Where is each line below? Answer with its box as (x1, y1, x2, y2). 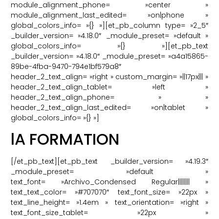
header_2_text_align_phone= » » (11, 92, 208, 102)
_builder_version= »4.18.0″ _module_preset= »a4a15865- (11, 51, 208, 61)
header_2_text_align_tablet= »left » (11, 82, 208, 92)
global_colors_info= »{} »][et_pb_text (11, 41, 208, 51)
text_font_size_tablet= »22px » (11, 207, 208, 218)
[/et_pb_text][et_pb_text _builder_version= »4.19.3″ (11, 156, 208, 166)
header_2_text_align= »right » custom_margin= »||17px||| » (11, 71, 208, 82)
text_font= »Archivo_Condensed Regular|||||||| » (11, 176, 208, 187)
